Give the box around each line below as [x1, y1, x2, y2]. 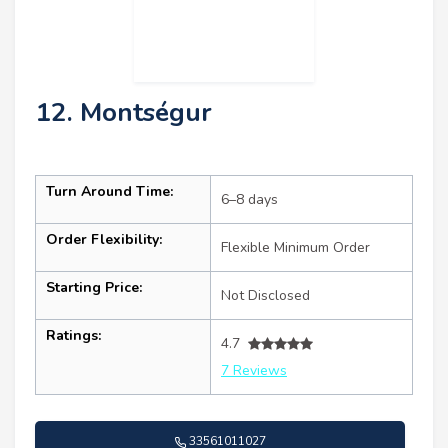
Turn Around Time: [46, 182, 173, 202]
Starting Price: [46, 278, 142, 298]
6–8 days [221, 190, 278, 210]
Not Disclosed [221, 286, 310, 306]
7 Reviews [221, 361, 287, 381]
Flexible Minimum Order [221, 238, 370, 258]
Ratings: [46, 326, 101, 346]
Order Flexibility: [46, 230, 162, 250]
